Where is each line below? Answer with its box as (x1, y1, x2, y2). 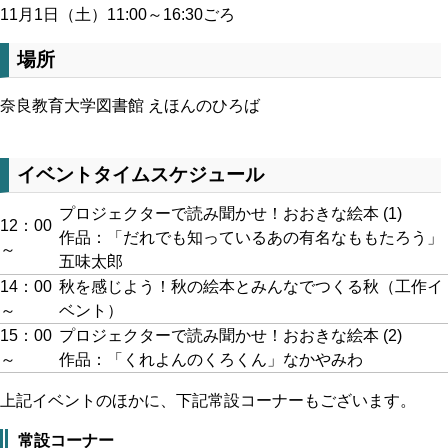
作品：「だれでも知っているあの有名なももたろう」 (59, 228, 443, 246)
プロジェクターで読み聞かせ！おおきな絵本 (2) (59, 326, 402, 344)
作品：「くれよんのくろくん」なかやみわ (59, 350, 363, 368)
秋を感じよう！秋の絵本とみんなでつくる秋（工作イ (59, 277, 443, 295)
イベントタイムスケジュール (17, 163, 264, 185)
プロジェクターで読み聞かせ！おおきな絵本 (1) (59, 204, 402, 222)
